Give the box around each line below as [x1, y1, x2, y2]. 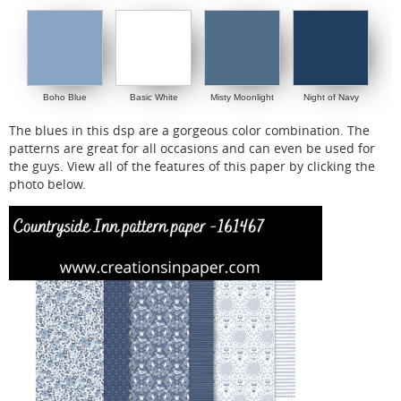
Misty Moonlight [210, 92, 274, 103]
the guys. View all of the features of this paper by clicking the [9, 158, 375, 175]
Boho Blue [43, 92, 87, 103]
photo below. [9, 176, 86, 193]
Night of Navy [303, 92, 359, 103]
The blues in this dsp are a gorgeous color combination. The [9, 123, 370, 140]
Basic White [129, 92, 178, 103]
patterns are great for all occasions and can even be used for [9, 141, 375, 158]
